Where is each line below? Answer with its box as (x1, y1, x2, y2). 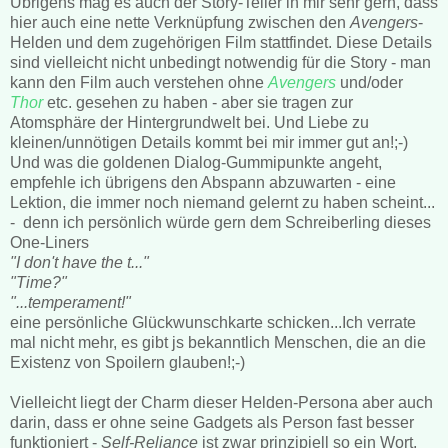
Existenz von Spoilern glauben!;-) (10, 353, 245, 371)
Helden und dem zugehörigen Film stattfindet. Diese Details (10, 33, 432, 51)
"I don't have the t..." (10, 253, 149, 271)
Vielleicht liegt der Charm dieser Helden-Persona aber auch (10, 393, 433, 411)
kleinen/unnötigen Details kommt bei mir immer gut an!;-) (10, 133, 408, 151)
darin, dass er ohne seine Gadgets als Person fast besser (10, 413, 414, 431)
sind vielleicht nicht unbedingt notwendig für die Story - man (10, 53, 431, 71)
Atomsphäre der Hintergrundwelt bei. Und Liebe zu (10, 113, 369, 131)
